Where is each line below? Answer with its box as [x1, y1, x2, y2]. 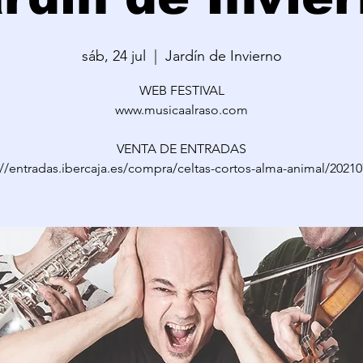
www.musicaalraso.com [115, 102, 248, 117]
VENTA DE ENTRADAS [117, 141, 246, 156]
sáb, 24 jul [81, 47, 146, 65]
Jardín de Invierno [164, 47, 282, 65]
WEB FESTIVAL [139, 83, 224, 98]
